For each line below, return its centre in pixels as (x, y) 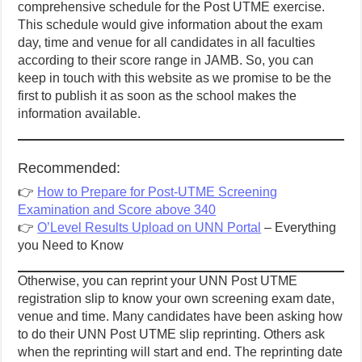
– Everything (299, 228)
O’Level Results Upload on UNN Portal (149, 228)
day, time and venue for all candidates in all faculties (167, 43)
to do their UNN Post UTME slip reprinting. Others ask (172, 335)
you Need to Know (71, 246)
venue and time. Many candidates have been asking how (181, 317)
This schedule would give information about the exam (170, 25)
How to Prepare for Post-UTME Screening (158, 192)
